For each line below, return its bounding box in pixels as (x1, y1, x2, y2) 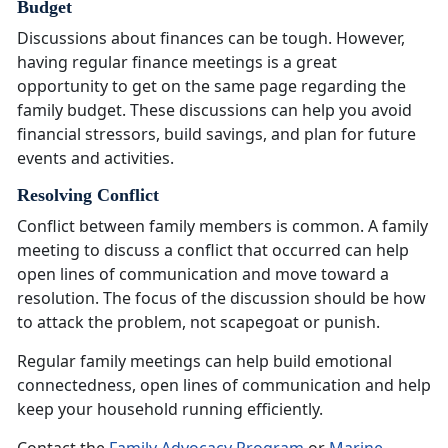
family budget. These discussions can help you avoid (17, 99, 412, 122)
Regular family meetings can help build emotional (17, 350, 392, 373)
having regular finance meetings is (17, 51, 283, 74)
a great (283, 51, 337, 74)
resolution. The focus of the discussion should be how (17, 287, 426, 310)
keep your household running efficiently (17, 398, 319, 421)
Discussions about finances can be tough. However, (17, 27, 405, 50)
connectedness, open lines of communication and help (17, 374, 431, 397)
